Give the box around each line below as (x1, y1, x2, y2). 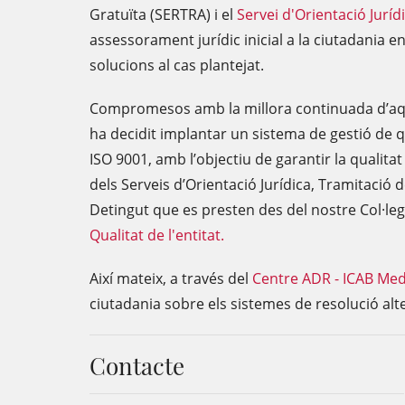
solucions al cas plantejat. (89, 55, 264, 75)
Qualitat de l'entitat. (89, 225, 224, 245)
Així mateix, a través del (89, 268, 252, 288)
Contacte (89, 350, 184, 381)
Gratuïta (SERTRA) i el (89, 5, 237, 24)
